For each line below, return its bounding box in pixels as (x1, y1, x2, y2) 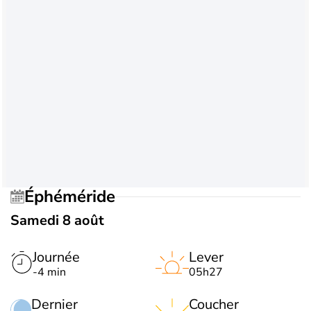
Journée (33, 248, 80, 267)
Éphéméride (34, 185, 115, 208)
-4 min (33, 264, 66, 280)
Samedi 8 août (10, 211, 104, 230)
